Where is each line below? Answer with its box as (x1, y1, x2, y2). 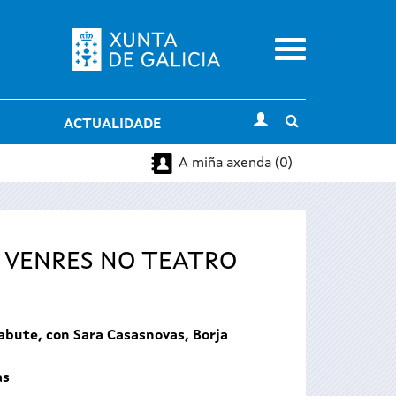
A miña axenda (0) (179, 156, 293, 171)
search (298, 135, 341, 149)
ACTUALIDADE (63, 118, 161, 132)
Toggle (298, 114, 343, 128)
